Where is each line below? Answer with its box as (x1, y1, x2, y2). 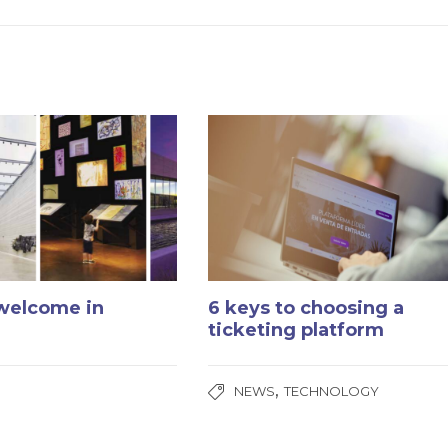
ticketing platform (208, 319, 385, 342)
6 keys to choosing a (208, 297, 405, 320)
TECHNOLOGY (284, 383, 380, 400)
